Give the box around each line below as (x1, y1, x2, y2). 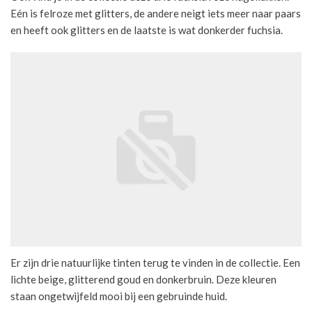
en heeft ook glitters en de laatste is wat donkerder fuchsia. (10, 23, 283, 36)
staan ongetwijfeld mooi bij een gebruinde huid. (10, 289, 227, 302)
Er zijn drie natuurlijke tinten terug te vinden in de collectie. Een (10, 256, 300, 269)
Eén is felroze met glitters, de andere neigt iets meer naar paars (10, 6, 301, 19)
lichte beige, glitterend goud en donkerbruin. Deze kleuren (10, 272, 276, 286)
